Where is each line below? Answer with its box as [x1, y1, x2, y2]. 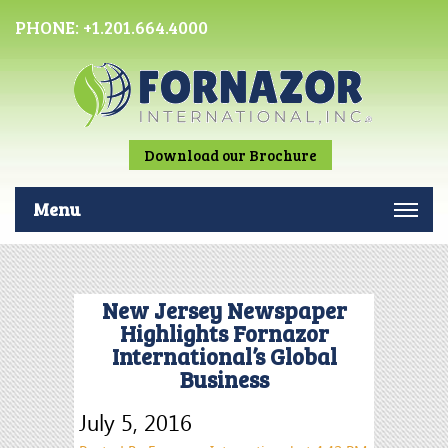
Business [179, 364, 269, 394]
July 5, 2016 [79, 407, 192, 437]
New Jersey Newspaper [101, 295, 347, 325]
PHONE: [15, 15, 83, 39]
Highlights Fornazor [119, 318, 329, 348]
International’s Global [111, 341, 337, 371]
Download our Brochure [144, 145, 317, 165]
